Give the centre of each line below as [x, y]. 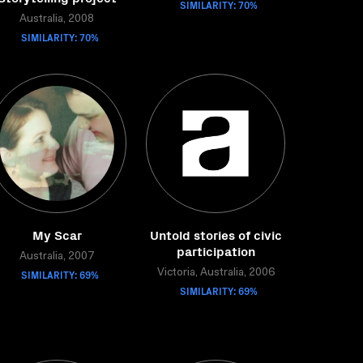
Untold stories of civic [216, 234]
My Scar [57, 234]
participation [216, 250]
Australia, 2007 [57, 257]
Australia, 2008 [57, 19]
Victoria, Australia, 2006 [216, 273]
